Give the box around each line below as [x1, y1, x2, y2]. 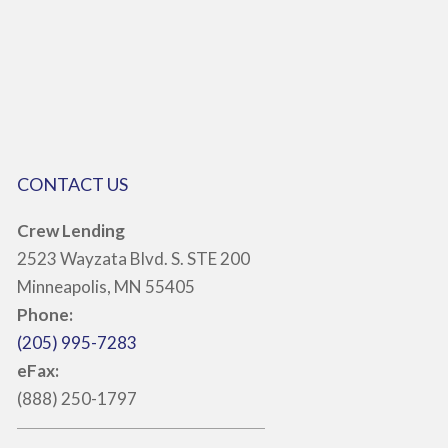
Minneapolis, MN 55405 [16, 276, 195, 297]
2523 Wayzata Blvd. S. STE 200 [16, 248, 250, 269]
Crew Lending [16, 220, 125, 241]
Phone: [16, 304, 73, 325]
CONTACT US [16, 173, 128, 195]
